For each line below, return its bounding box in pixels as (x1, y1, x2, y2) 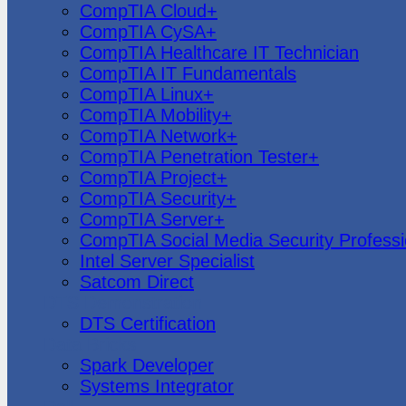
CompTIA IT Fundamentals (80, 63, 296, 83)
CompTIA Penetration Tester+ (80, 146, 319, 167)
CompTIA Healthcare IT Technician (80, 42, 359, 63)
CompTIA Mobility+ (80, 104, 232, 125)
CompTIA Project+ (80, 167, 227, 188)
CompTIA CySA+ (80, 21, 217, 42)
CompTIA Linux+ (80, 83, 214, 104)
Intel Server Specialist (80, 250, 255, 271)
